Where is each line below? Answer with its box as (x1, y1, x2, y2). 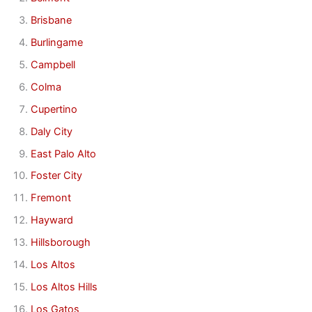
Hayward (30, 214, 73, 227)
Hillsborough (30, 236, 91, 249)
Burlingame (30, 36, 83, 49)
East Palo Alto (30, 147, 96, 160)
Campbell (30, 58, 75, 71)
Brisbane (30, 13, 72, 26)
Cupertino (30, 102, 77, 116)
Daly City (30, 125, 72, 138)
